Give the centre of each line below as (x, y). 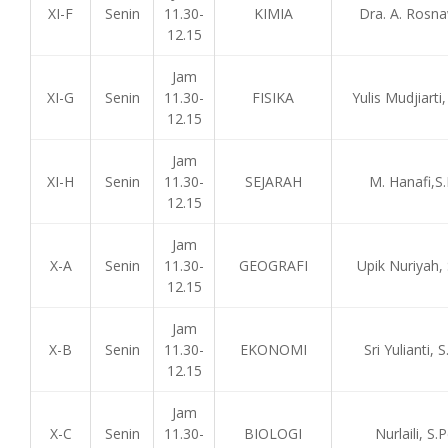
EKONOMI (273, 349)
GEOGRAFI (273, 265)
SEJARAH (273, 181)
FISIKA (273, 97)
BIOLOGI (273, 433)
